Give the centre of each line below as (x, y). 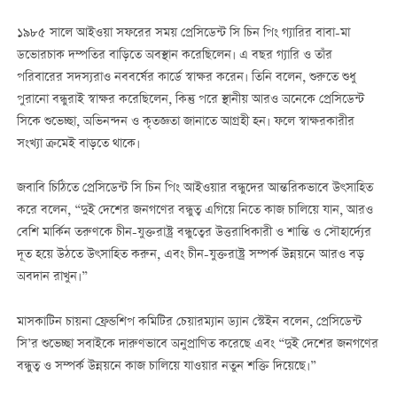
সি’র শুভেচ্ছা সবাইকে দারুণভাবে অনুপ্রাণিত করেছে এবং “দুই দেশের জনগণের (197, 344)
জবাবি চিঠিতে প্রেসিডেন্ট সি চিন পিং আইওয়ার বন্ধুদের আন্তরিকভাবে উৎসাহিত (195, 189)
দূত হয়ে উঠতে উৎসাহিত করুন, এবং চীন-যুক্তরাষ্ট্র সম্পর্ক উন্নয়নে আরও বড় (190, 256)
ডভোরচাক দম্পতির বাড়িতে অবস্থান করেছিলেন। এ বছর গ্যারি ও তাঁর (174, 56)
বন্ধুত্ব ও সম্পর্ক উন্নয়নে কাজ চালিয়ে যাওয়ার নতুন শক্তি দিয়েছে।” (166, 366)
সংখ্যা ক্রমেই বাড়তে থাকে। (78, 145)
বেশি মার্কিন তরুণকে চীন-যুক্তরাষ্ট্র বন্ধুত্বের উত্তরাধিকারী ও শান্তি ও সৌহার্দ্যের (194, 234)
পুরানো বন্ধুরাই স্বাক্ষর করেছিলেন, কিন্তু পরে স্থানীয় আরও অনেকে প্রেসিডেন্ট (190, 101)
